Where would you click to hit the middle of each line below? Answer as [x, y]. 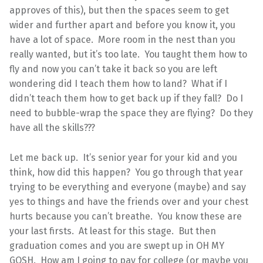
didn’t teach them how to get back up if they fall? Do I [126, 98]
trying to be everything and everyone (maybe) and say [128, 187]
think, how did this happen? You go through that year [126, 172]
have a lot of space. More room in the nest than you [122, 39]
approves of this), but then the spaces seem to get [119, 10]
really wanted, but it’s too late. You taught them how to [128, 54]
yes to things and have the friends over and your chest [129, 201]
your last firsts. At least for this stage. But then [113, 231]
